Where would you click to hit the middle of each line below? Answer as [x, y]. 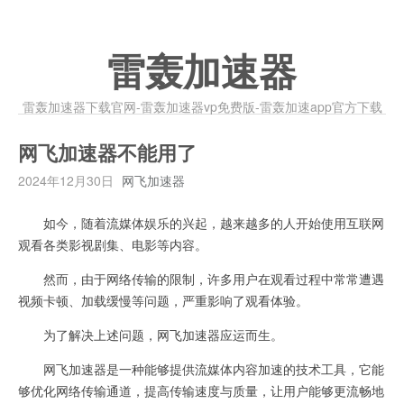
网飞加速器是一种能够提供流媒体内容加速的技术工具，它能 [201, 369]
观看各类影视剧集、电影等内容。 [113, 244]
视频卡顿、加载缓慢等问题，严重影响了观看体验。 [163, 300]
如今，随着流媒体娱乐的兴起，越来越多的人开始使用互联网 [201, 223]
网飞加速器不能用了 [107, 154]
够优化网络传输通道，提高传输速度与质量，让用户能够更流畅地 [201, 390]
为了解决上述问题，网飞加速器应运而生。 [151, 335]
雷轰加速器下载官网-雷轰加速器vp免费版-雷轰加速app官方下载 [202, 106]
